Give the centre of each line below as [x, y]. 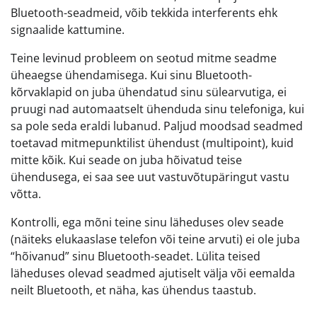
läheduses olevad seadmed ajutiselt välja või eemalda [153, 273]
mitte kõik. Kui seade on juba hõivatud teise [126, 160]
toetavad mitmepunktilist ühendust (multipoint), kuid [152, 143]
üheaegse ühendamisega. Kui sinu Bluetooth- [131, 75]
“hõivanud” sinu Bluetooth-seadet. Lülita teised [136, 257]
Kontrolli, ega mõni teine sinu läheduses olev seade [147, 223]
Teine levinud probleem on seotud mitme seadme [144, 58]
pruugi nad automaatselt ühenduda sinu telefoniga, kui [157, 109]
